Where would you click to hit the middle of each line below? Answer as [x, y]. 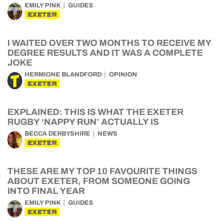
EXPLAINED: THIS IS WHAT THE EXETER [95, 112]
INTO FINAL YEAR [46, 191]
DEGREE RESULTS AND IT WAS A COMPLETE [105, 53]
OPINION [123, 74]
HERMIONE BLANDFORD [63, 74]
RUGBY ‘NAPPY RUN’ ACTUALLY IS [83, 122]
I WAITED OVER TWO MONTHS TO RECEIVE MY [109, 43]
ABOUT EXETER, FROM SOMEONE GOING [99, 181]
